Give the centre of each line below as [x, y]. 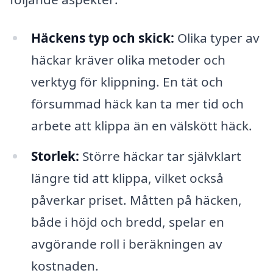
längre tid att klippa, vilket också [127, 178]
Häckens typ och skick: [102, 38]
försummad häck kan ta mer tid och [137, 104]
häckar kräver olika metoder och [128, 60]
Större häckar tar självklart [160, 156]
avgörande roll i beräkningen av [126, 244]
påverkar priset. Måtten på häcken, [136, 200]
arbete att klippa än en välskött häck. [141, 126]
